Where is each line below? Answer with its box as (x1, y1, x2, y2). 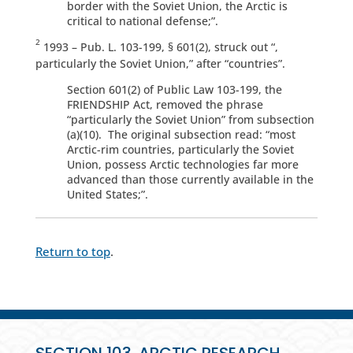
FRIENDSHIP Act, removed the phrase (66, 97, 263, 113)
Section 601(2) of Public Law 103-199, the (66, 82, 282, 98)
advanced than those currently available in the (66, 172, 314, 188)
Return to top (35, 243, 110, 260)
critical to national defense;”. (66, 13, 218, 29)
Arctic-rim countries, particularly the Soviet (66, 142, 294, 158)
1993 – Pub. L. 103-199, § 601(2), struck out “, (39, 39, 278, 55)
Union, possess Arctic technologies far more (66, 157, 299, 173)
